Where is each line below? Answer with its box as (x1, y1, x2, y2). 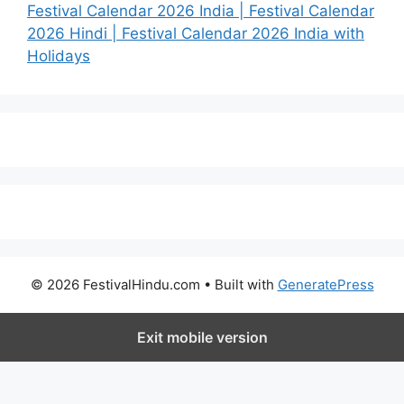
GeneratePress (277, 275, 374, 293)
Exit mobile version (136, 327, 268, 346)
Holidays (27, 46, 90, 65)
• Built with (199, 275, 278, 293)
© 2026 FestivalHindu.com (30, 275, 200, 293)
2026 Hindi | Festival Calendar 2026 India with (27, 23, 364, 42)
